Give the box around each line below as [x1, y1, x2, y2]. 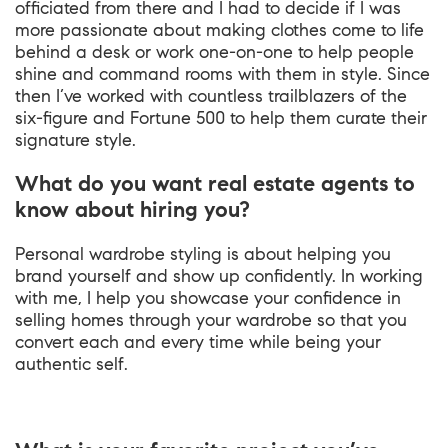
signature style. [15, 129, 141, 151]
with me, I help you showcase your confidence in [15, 287, 401, 309]
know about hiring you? [15, 196, 256, 223]
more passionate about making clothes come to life [15, 19, 424, 41]
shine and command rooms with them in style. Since [15, 63, 430, 85]
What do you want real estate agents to [15, 170, 415, 197]
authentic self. [15, 353, 133, 375]
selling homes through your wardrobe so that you [15, 309, 407, 331]
